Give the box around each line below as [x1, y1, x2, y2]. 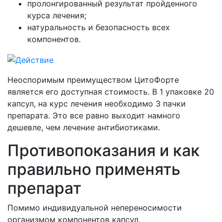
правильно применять [7, 159, 180, 179]
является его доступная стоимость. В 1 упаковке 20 [7, 86, 214, 97]
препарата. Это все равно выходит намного [7, 110, 180, 120]
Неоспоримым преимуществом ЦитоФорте [7, 74, 179, 85]
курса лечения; [27, 10, 86, 20]
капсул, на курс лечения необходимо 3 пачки [7, 98, 186, 109]
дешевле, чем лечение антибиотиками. [7, 122, 160, 132]
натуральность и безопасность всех [27, 22, 170, 32]
